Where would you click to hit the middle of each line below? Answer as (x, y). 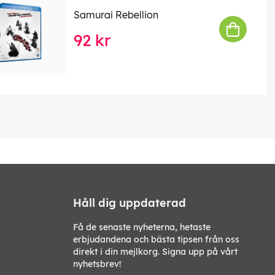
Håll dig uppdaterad (130, 203)
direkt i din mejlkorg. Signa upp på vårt (155, 251)
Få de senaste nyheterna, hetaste (142, 227)
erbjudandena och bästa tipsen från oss (156, 239)
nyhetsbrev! (97, 264)
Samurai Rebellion (116, 14)
